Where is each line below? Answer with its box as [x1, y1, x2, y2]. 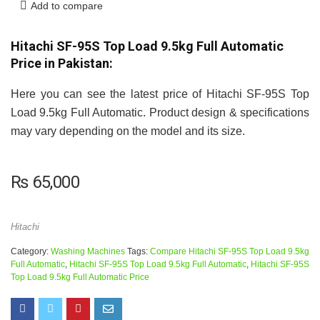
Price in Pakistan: [11, 55, 113, 71]
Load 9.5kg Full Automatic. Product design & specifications [11, 106, 309, 119]
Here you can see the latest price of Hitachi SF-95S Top [11, 87, 309, 100]
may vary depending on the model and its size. [11, 124, 245, 137]
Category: [11, 246, 51, 256]
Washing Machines [51, 246, 125, 256]
